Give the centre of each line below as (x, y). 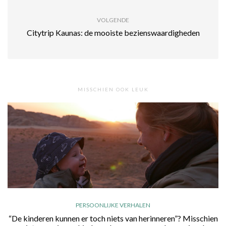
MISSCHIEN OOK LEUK (113, 90)
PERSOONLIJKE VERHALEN (113, 205)
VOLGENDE (113, 20)
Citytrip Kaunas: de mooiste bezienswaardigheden (113, 33)
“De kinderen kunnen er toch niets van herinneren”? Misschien (113, 218)
